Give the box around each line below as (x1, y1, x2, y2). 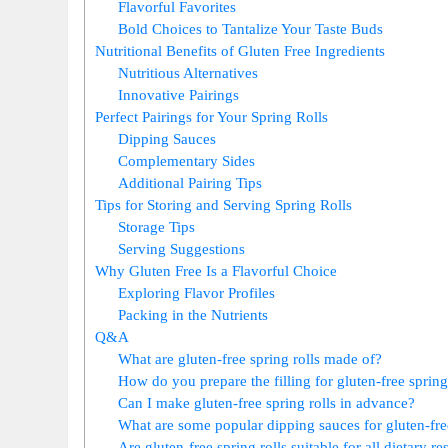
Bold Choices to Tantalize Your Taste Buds (118, 19, 383, 37)
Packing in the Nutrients (118, 305, 268, 323)
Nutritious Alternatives (118, 63, 258, 81)
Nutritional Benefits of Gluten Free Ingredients (95, 41, 386, 59)
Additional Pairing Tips (118, 173, 262, 191)
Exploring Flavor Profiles (118, 283, 275, 301)
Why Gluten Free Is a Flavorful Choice (95, 261, 338, 279)
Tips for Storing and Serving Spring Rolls (95, 195, 353, 213)
